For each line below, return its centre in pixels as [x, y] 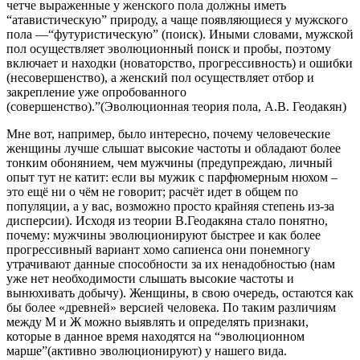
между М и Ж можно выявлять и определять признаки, [157, 322]
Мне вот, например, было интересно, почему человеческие [168, 134]
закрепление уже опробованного [96, 92]
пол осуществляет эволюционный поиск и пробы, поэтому [169, 49]
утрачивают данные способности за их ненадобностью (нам [171, 264]
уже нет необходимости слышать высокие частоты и [150, 279]
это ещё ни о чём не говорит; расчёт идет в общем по [152, 192]
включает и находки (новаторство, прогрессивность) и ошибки [180, 63]
